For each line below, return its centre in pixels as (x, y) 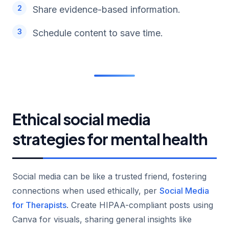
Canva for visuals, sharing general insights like (102, 219)
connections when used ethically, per (86, 190)
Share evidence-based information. (107, 9)
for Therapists (39, 205)
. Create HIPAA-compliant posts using (140, 205)
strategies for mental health (110, 139)
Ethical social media (82, 119)
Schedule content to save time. (98, 33)
